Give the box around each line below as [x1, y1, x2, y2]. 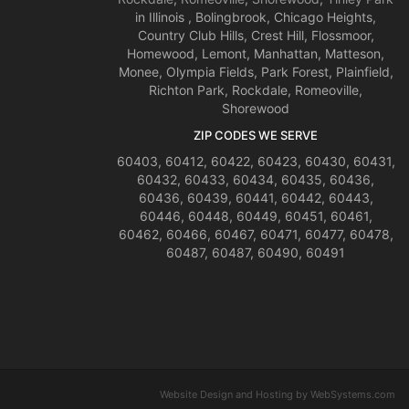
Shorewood [222, 100, 289, 116]
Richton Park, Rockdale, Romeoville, [149, 82, 362, 98]
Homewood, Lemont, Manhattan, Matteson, [127, 46, 384, 61]
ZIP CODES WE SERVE [194, 128, 318, 142]
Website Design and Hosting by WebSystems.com [160, 388, 395, 401]
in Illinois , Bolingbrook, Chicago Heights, [135, 9, 376, 25]
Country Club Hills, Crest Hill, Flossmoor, [137, 27, 374, 43]
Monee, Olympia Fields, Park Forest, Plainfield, [118, 64, 393, 79]
